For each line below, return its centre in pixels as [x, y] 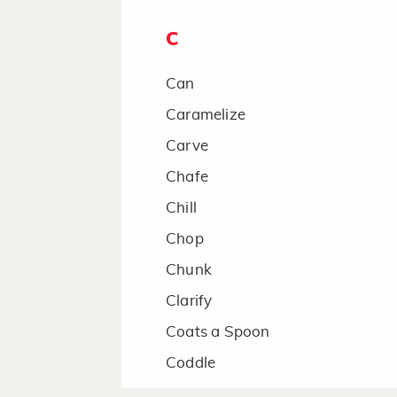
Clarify [189, 301]
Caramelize [206, 115]
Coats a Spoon [218, 332]
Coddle [191, 363]
